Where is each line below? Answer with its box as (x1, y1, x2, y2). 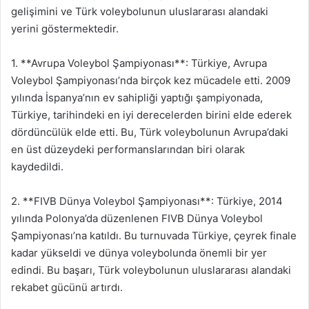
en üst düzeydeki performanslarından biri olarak (11, 142, 245, 156)
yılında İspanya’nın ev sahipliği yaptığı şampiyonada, (11, 90, 263, 104)
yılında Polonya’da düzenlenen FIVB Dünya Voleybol (11, 211, 263, 225)
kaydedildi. (11, 159, 63, 173)
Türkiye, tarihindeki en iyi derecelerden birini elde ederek (11, 108, 292, 121)
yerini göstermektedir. (11, 21, 119, 35)
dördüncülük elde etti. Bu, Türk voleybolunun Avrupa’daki (11, 125, 288, 139)
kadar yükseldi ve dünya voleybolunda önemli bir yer (11, 246, 267, 259)
